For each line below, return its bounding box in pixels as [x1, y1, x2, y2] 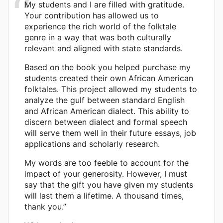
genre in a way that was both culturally [24, 32, 171, 42]
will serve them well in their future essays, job [24, 127, 196, 138]
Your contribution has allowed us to [24, 10, 159, 20]
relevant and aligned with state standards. [24, 43, 183, 53]
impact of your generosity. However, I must [24, 168, 187, 179]
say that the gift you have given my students [24, 179, 193, 190]
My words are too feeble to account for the [24, 157, 189, 168]
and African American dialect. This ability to [24, 106, 189, 116]
